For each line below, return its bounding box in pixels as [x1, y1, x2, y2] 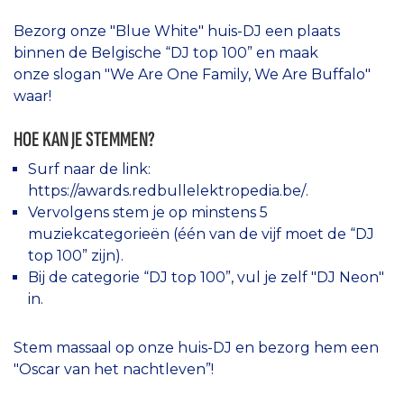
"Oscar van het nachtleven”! [14, 361, 214, 379]
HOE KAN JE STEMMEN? [14, 125, 155, 152]
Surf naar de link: [28, 161, 151, 179]
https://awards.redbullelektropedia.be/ [28, 182, 306, 200]
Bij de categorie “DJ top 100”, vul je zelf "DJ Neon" [28, 269, 384, 287]
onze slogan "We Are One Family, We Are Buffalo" [14, 65, 371, 83]
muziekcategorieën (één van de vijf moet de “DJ [28, 225, 374, 243]
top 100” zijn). [28, 247, 124, 265]
